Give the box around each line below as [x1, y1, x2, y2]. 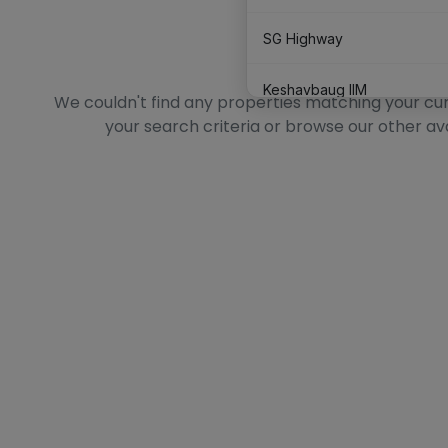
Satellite [263, 131, 316, 149]
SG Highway [263, 29, 344, 47]
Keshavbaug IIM [263, 80, 368, 98]
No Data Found [255, 48, 439, 81]
